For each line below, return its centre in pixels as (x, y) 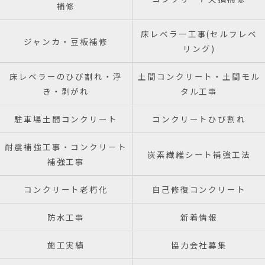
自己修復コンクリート (199, 189)
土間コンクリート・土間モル (199, 76)
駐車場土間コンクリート (66, 119)
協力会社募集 (199, 245)
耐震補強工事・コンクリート (66, 147)
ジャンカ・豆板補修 (66, 41)
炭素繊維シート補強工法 (199, 154)
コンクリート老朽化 (66, 189)
